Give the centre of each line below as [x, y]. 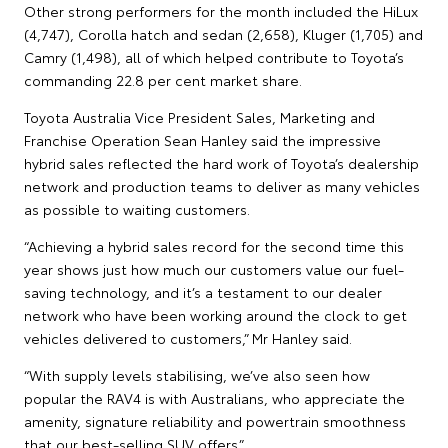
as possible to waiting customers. [137, 208]
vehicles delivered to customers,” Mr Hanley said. [188, 337]
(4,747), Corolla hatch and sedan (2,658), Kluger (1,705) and [223, 33]
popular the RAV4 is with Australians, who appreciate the [214, 397]
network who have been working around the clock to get [215, 314]
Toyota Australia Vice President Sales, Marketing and [199, 116]
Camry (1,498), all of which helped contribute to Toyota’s [214, 56]
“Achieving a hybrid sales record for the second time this [214, 245]
